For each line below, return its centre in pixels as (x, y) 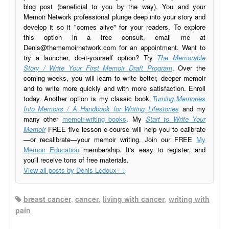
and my (192, 108)
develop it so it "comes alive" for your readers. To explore (114, 27)
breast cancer (47, 199)
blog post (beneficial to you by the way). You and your (114, 6)
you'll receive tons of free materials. (76, 159)
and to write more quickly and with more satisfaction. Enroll (114, 88)
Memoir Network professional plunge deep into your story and (114, 16)
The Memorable (181, 57)
